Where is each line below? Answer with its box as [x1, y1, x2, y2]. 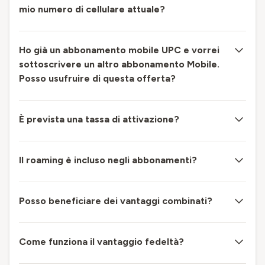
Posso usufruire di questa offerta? [19, 72, 176, 84]
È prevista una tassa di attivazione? [19, 113, 179, 125]
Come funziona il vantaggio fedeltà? [19, 235, 184, 247]
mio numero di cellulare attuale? [19, 3, 165, 15]
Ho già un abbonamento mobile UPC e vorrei [19, 44, 219, 56]
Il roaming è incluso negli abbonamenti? [19, 154, 197, 166]
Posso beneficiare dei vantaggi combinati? [19, 195, 212, 206]
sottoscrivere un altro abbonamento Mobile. [19, 58, 219, 70]
